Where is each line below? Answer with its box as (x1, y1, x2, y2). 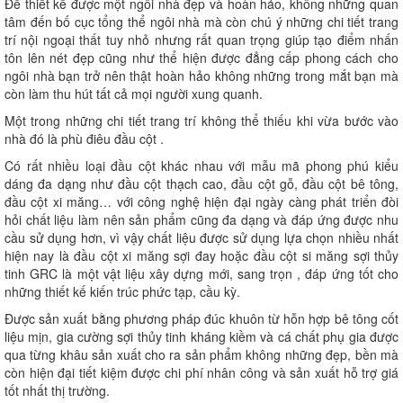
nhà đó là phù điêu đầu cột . (4, 130, 164, 148)
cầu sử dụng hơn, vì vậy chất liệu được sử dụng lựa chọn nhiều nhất (4, 228, 399, 247)
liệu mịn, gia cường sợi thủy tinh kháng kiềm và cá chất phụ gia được (4, 327, 399, 346)
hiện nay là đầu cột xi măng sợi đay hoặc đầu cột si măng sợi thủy (4, 246, 399, 265)
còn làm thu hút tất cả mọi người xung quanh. (4, 85, 263, 103)
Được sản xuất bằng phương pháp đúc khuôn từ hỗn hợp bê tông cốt (4, 309, 399, 328)
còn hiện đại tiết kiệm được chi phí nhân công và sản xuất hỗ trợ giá (4, 363, 399, 382)
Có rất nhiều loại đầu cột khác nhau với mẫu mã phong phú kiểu (4, 157, 399, 175)
